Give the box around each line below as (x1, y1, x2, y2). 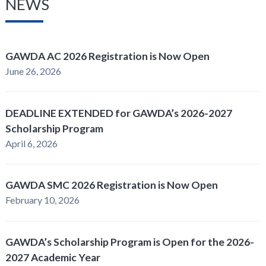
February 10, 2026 (5, 194, 80, 206)
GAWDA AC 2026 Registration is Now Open (5, 49, 210, 62)
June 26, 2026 (5, 65, 61, 77)
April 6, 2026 (5, 137, 58, 149)
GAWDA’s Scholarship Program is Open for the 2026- (5, 236, 254, 249)
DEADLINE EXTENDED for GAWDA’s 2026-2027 (5, 106, 232, 119)
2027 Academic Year (5, 251, 100, 264)
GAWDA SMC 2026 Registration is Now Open (5, 179, 218, 192)
